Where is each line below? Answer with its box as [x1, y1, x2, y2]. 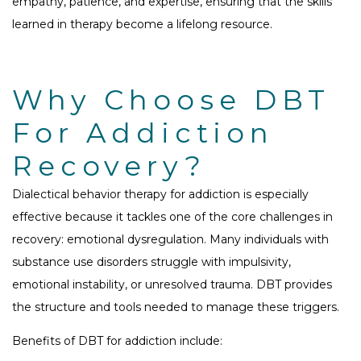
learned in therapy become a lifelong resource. [12, 17, 272, 32]
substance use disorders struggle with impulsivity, [12, 255, 291, 270]
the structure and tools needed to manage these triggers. [12, 300, 339, 315]
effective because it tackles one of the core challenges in [12, 210, 333, 225]
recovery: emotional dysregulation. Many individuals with [12, 232, 329, 247]
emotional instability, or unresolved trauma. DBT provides [12, 277, 332, 293]
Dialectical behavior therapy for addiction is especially [12, 187, 309, 202]
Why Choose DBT [12, 83, 330, 118]
